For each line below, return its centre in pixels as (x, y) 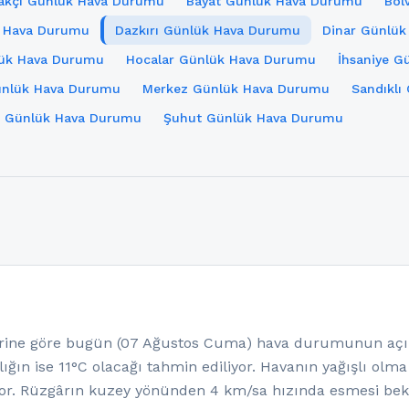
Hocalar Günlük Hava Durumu (221, 59)
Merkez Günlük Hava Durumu (236, 89)
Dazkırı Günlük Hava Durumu (208, 30)
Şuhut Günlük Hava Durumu (253, 118)
